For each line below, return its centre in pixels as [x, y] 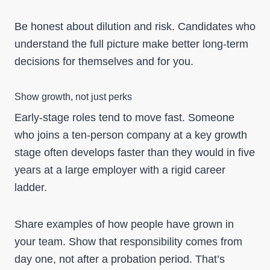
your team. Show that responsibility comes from [128, 242]
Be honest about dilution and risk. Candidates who [135, 27]
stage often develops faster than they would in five [135, 152]
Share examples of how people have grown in [124, 224]
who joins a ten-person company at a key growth [131, 135]
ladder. [31, 187]
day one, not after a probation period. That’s [120, 259]
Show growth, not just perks [73, 97]
